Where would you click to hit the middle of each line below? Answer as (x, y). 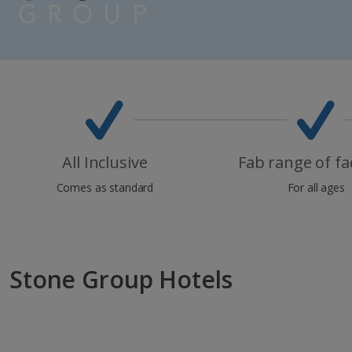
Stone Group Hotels (121, 279)
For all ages (316, 187)
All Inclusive (105, 162)
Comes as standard (105, 187)
